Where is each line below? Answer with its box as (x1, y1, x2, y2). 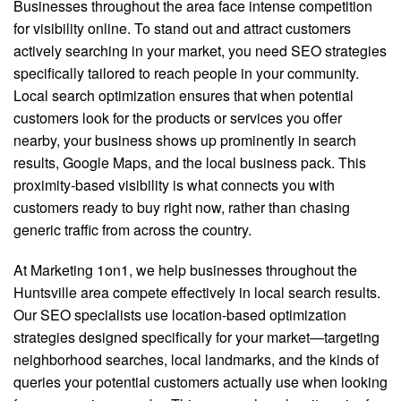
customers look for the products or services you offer (13, 107, 342, 128)
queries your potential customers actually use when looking (13, 371, 388, 392)
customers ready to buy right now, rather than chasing (13, 197, 350, 218)
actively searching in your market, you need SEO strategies (13, 40, 387, 61)
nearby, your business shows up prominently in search (13, 130, 356, 150)
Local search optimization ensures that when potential (13, 85, 354, 106)
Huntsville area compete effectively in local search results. (13, 282, 380, 303)
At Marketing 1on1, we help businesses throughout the (13, 260, 357, 280)
